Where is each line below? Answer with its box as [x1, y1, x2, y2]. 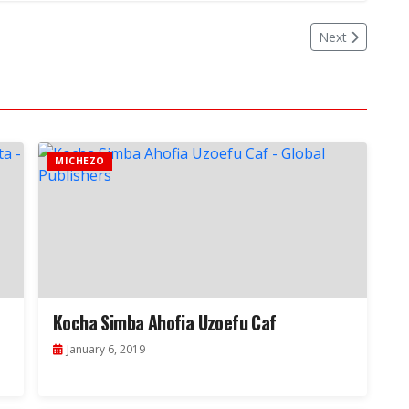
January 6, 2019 [67, 341, 145, 358]
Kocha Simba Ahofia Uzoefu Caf [53, 309, 277, 337]
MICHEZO [55, 154, 105, 168]
